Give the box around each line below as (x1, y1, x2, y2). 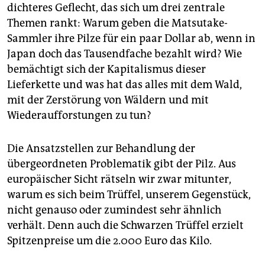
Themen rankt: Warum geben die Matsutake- (7, 16, 228, 30)
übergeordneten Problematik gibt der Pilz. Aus (7, 157, 236, 170)
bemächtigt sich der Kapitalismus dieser (7, 62, 206, 76)
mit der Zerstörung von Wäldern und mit (7, 93, 209, 106)
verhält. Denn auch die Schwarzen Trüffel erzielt (7, 218, 244, 232)
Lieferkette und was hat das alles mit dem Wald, (7, 77, 242, 91)
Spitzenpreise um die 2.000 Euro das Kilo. (7, 234, 212, 247)
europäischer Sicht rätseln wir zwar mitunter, (7, 172, 231, 186)
